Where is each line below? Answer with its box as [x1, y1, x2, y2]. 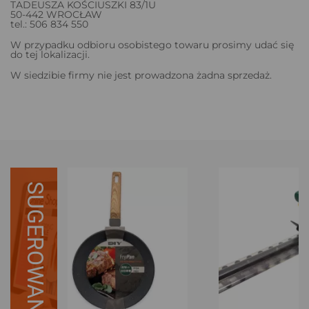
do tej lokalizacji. [10, 48, 90, 61]
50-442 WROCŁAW [10, 8, 102, 21]
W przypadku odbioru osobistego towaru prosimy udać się [10, 38, 294, 51]
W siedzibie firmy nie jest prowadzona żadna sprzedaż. [10, 68, 272, 81]
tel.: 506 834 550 [10, 17, 88, 30]
